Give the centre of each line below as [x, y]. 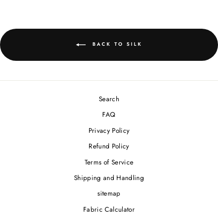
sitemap [109, 193]
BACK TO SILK [116, 44]
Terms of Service [109, 162]
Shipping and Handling [109, 177]
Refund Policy [109, 146]
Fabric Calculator [109, 209]
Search [109, 99]
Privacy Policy [109, 130]
